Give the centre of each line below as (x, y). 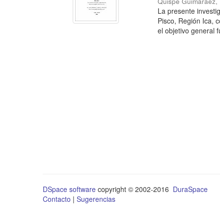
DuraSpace (190, 189)
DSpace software (69, 189)
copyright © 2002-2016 (134, 189)
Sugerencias (96, 199)
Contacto (57, 199)
